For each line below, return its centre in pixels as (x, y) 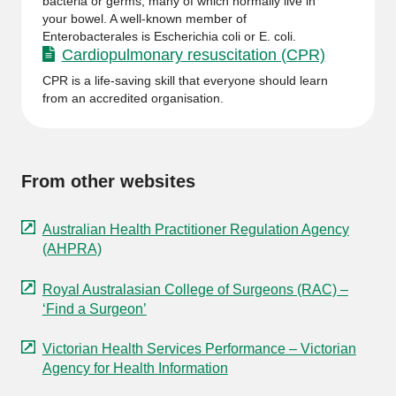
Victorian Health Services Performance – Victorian (199, 349)
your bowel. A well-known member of (145, 19)
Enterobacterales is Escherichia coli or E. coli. (169, 36)
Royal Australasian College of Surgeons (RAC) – (195, 289)
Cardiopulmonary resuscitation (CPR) (193, 55)
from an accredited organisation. (133, 98)
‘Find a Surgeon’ (94, 308)
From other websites (108, 181)
